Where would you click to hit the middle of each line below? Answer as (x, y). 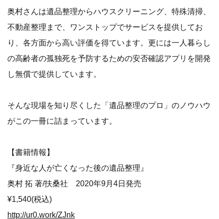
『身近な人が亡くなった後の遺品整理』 (78, 168)
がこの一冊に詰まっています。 (62, 121)
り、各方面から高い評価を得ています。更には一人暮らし (109, 43)
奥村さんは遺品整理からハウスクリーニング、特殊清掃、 (109, 11)
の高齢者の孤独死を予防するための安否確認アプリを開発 (109, 58)
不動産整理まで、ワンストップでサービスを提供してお (105, 27)
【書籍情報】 (39, 152)
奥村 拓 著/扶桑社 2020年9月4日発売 (74, 184)
